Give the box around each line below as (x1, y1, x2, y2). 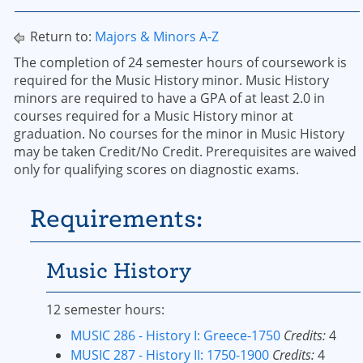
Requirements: (30, 204, 203, 233)
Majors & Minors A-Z (95, 28, 219, 45)
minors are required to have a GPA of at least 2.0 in (14, 89, 325, 107)
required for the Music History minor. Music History (14, 71, 329, 89)
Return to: (27, 28, 95, 45)
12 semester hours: (46, 301, 164, 318)
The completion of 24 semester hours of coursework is (14, 53, 347, 71)
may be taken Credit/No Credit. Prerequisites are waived (14, 143, 357, 160)
